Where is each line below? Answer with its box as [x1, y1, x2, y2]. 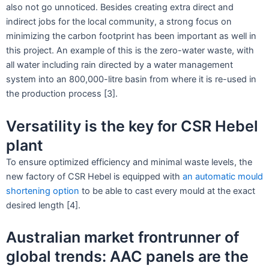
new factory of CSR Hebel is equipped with [6, 171, 183, 182]
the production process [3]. [6, 88, 118, 100]
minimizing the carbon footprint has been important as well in [6, 31, 256, 42]
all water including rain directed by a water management [6, 59, 233, 71]
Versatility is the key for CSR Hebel [6, 116, 258, 135]
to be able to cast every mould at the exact [79, 185, 255, 196]
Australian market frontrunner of [6, 228, 239, 247]
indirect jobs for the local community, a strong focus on [6, 16, 232, 28]
